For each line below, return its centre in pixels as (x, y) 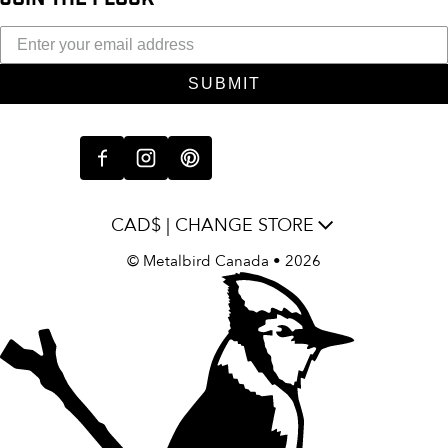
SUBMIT (224, 83)
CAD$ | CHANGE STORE (212, 225)
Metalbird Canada (206, 261)
